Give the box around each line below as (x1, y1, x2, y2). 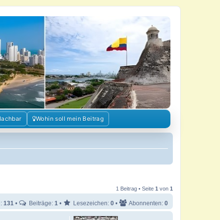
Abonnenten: (128, 200, 165, 207)
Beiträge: (27, 200, 55, 207)
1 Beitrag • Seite (116, 186, 155, 192)
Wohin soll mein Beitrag (35, 115, 104, 123)
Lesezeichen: (72, 200, 110, 207)
